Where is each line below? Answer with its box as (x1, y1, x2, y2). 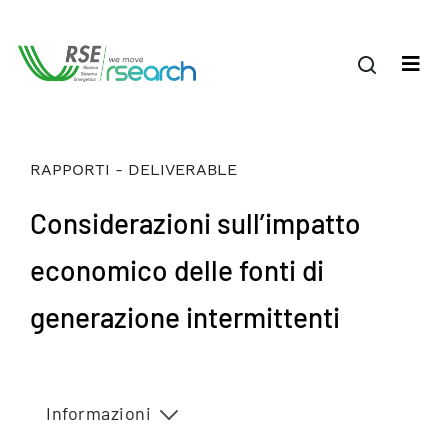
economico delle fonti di (30, 253, 324, 287)
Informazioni (46, 402, 151, 424)
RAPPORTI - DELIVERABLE (30, 160, 237, 179)
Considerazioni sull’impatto (30, 206, 361, 240)
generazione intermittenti (30, 300, 340, 334)
